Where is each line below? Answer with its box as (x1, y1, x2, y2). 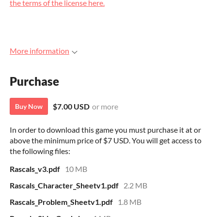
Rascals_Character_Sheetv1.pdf (10, 180, 119, 190)
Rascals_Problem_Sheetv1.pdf (10, 197, 113, 206)
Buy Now (15, 102, 43, 110)
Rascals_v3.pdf (10, 164, 60, 173)
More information (10, 46, 69, 56)
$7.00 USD (53, 101, 90, 111)
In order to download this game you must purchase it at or (10, 124, 201, 134)
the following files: (10, 146, 70, 155)
